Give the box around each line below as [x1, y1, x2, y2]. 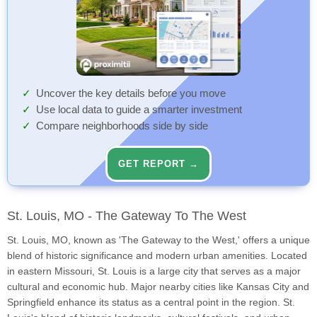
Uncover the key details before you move [36, 88, 226, 100]
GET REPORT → [118, 158, 199, 170]
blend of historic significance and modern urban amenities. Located [7, 250, 307, 262]
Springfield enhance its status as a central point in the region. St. [7, 296, 295, 309]
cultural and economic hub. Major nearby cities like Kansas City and [7, 281, 309, 293]
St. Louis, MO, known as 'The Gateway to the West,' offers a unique [7, 234, 310, 246]
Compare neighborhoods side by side [36, 120, 208, 132]
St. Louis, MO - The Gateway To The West [7, 209, 246, 224]
